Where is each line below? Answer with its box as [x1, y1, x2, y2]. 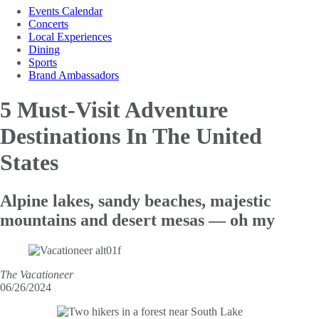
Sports [28, 56, 57, 68]
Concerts [28, 17, 68, 30]
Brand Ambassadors [28, 68, 119, 81]
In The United [126, 123, 262, 150]
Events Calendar [28, 4, 103, 17]
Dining [28, 43, 60, 56]
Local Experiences [28, 30, 112, 43]
